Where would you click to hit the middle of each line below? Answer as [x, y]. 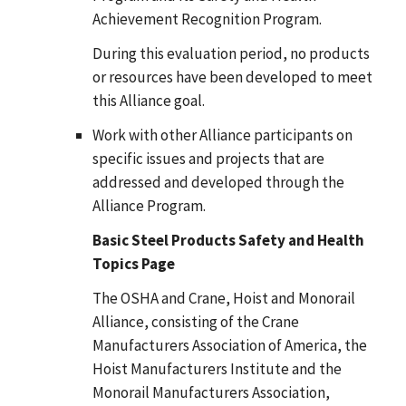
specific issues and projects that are [208, 158]
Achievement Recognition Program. [207, 19]
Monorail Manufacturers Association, [211, 392]
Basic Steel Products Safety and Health [228, 240]
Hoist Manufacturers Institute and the [217, 368]
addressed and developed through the [218, 182]
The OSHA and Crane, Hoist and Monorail [223, 298]
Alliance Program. [149, 205]
